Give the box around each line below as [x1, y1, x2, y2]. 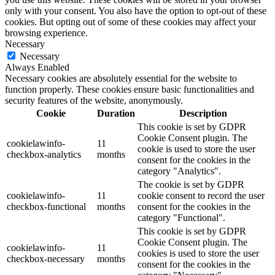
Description [179, 107, 227, 118]
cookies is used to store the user [137, 247, 259, 258]
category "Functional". [137, 212, 225, 223]
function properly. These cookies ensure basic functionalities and [5, 83, 254, 95]
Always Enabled [5, 61, 69, 72]
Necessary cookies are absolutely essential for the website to [5, 72, 237, 83]
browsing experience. [5, 27, 88, 38]
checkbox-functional [7, 201, 86, 212]
